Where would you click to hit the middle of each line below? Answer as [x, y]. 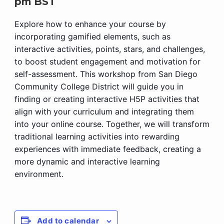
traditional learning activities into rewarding [97, 136]
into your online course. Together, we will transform [112, 124]
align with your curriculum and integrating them [104, 111]
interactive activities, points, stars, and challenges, [109, 49]
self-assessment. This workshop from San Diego [106, 74]
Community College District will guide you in [99, 86]
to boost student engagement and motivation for [107, 61]
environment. [39, 174]
